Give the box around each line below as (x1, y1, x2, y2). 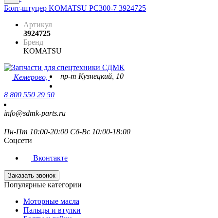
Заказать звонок (8, 172, 55, 180)
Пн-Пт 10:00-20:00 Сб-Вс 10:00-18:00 (4, 127, 130, 136)
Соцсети (4, 136, 32, 145)
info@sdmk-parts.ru (4, 109, 66, 118)
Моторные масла (23, 197, 79, 206)
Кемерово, (14, 73, 50, 82)
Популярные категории (4, 181, 82, 189)
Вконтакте (31, 154, 68, 163)
